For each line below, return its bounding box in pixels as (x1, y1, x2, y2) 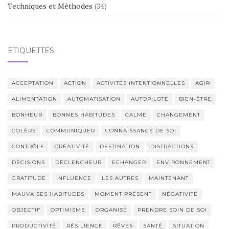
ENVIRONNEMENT (156, 158, 211, 166)
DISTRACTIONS (150, 143, 194, 150)
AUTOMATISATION (67, 95, 121, 102)
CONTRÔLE (12, 143, 44, 150)
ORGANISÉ (96, 206, 127, 213)
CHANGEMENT (157, 111, 200, 118)
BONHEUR (12, 111, 42, 118)
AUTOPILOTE (131, 95, 169, 102)
